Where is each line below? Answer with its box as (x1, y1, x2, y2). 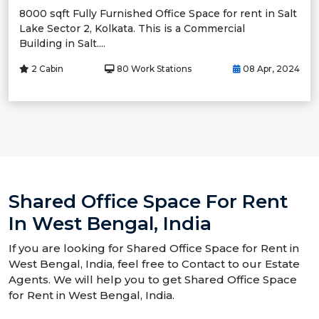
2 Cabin (29, 63, 63, 74)
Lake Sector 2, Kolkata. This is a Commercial (19, 21, 245, 35)
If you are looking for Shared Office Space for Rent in (9, 241, 299, 255)
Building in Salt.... (19, 36, 105, 50)
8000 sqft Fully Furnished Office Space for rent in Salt (19, 6, 297, 20)
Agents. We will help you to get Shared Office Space (9, 272, 297, 286)
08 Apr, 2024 (241, 63, 300, 74)
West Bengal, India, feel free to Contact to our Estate (9, 256, 300, 271)
